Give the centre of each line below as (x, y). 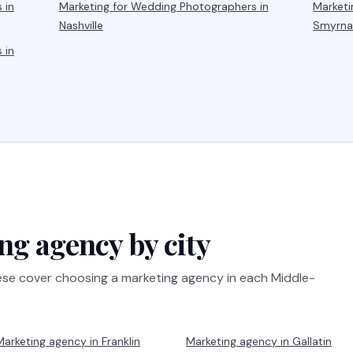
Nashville (81, 25)
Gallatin (312, 341)
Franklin (121, 341)
